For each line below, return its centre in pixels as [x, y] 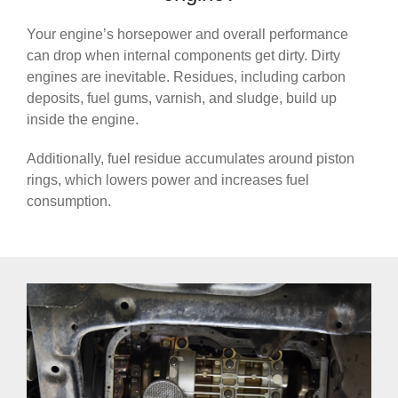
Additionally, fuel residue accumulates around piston [191, 159]
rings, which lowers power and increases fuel [168, 180]
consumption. [69, 201]
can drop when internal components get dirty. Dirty [183, 56]
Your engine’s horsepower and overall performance [187, 34]
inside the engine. [83, 119]
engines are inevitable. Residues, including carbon [186, 77]
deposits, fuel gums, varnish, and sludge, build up [182, 98]
